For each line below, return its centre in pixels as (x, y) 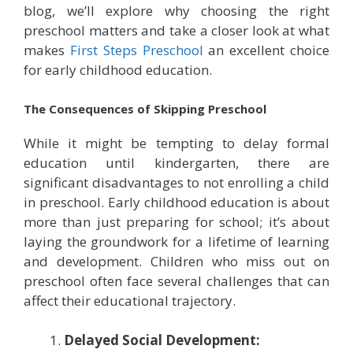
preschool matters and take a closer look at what (176, 31)
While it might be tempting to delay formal (176, 143)
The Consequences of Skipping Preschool (145, 108)
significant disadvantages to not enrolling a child (176, 182)
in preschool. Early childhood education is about (176, 202)
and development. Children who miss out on (176, 261)
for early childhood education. (118, 70)
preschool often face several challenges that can (176, 281)
